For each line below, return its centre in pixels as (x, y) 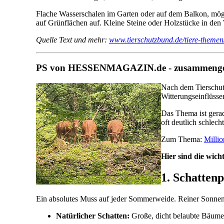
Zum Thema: (182, 139)
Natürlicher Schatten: (93, 215)
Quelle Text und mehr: (72, 39)
